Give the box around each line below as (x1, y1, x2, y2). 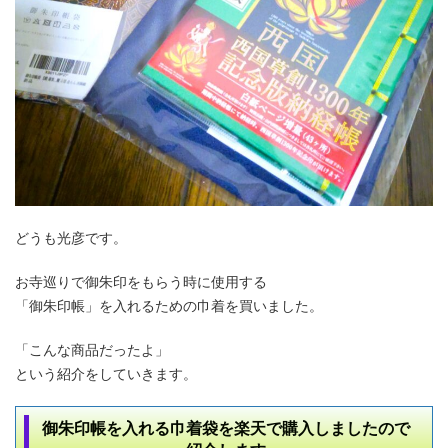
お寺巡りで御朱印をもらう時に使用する (15, 272, 267, 290)
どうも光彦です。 (15, 228, 127, 246)
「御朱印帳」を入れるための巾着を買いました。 (15, 296, 323, 314)
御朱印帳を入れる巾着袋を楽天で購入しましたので (42, 417, 411, 438)
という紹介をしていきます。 (15, 364, 197, 382)
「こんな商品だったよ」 (15, 340, 169, 358)
